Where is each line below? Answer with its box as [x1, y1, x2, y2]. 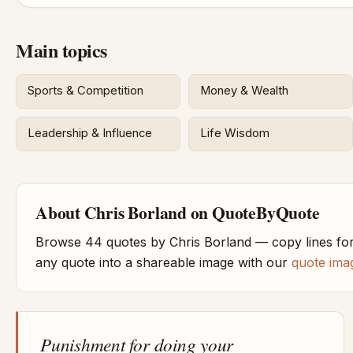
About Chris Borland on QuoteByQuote [35, 199, 320, 225]
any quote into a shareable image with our [35, 254, 292, 270]
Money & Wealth [200, 84, 289, 98]
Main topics [16, 35, 107, 64]
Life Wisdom [200, 126, 270, 141]
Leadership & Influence [28, 126, 153, 141]
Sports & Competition [28, 84, 144, 98]
